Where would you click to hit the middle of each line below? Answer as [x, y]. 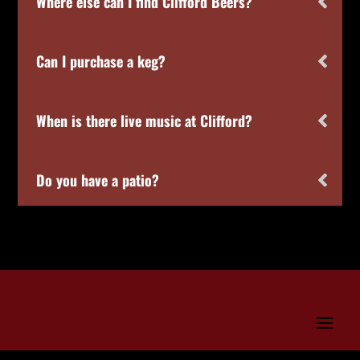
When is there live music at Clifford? [145, 120]
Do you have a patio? [98, 180]
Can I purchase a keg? [101, 61]
